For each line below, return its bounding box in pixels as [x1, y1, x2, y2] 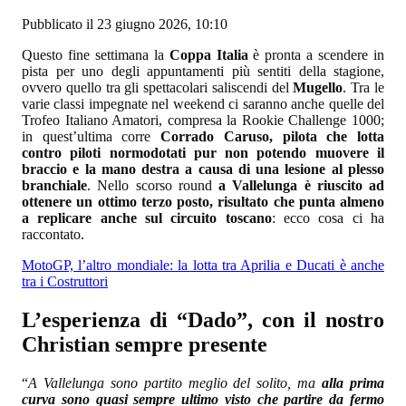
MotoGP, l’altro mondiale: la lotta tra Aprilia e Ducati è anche [22, 257, 384, 274]
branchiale [22, 178, 87, 194]
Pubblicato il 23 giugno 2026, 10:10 [22, 16, 227, 33]
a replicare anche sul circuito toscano [22, 210, 272, 227]
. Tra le [343, 80, 385, 96]
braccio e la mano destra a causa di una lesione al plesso [22, 161, 384, 178]
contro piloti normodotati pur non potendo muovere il [22, 145, 384, 161]
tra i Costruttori [22, 274, 108, 290]
